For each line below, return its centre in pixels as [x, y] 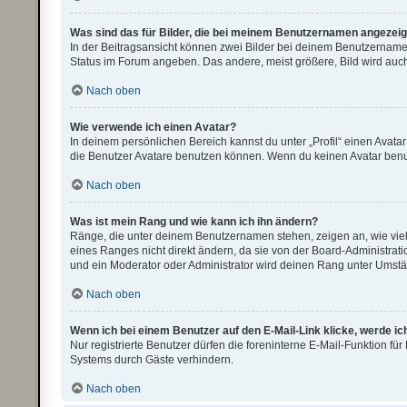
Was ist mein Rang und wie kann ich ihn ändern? [194, 222]
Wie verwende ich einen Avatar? [154, 127]
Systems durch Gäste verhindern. [152, 360]
